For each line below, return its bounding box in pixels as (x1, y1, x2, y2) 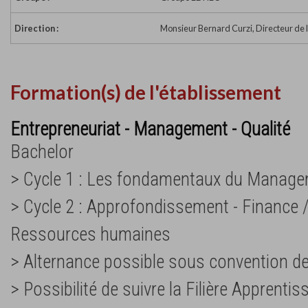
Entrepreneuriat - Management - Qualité (10, 118, 290, 140)
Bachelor (10, 140, 74, 163)
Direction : (14, 23, 58, 34)
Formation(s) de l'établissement (10, 81, 281, 104)
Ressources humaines (10, 223, 170, 245)
